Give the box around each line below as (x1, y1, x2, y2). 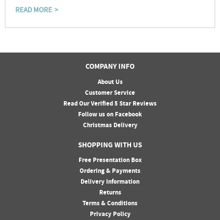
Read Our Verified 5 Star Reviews (63, 99, 157, 109)
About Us (97, 77, 123, 87)
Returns (99, 188, 121, 198)
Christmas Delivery (82, 120, 137, 131)
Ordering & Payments (80, 166, 140, 177)
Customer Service (85, 88, 135, 98)
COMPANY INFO (85, 61, 135, 73)
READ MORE (15, 5, 52, 17)
